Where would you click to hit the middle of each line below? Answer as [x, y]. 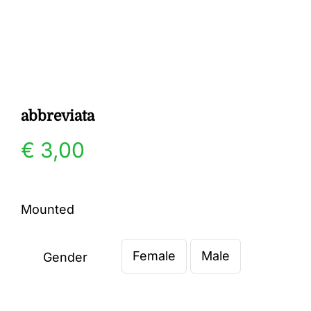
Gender [65, 257]
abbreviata [58, 116]
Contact [47, 87]
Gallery [44, 41]
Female [154, 256]
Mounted [48, 209]
